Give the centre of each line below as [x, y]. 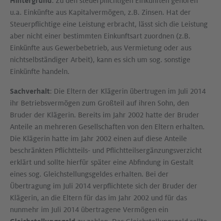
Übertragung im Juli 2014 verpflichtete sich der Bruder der [104, 186]
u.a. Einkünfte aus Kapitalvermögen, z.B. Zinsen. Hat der [100, 12]
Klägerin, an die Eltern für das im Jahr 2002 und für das [98, 198]
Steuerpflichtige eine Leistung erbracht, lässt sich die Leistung [109, 24]
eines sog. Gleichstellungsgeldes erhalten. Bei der [89, 174]
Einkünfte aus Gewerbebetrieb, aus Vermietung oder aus [101, 48]
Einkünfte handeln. [40, 72]
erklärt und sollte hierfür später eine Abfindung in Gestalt [102, 162]
